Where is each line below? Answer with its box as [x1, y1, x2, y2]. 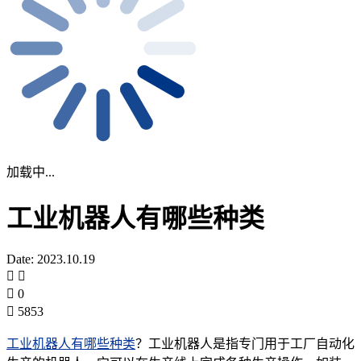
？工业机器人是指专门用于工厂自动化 [135, 336, 355, 351]
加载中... [6, 164, 55, 179]
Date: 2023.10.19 [6, 251, 95, 266]
